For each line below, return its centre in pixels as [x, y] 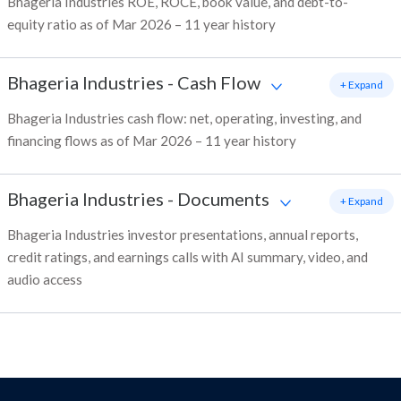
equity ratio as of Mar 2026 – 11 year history [141, 25]
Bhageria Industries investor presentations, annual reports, [183, 235]
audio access [45, 280]
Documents [223, 199]
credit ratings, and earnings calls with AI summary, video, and [188, 257]
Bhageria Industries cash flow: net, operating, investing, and [184, 119]
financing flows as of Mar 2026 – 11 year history [152, 141]
